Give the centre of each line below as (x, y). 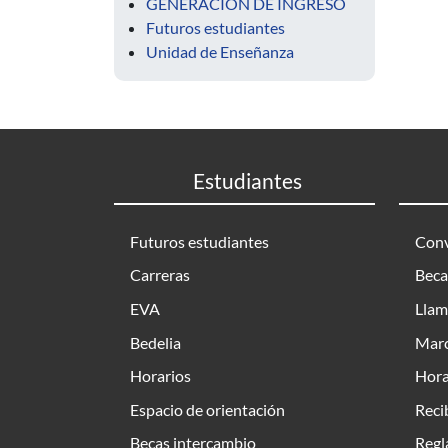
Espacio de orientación (207, 409)
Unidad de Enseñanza (220, 51)
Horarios (160, 376)
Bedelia (155, 342)
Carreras (160, 275)
